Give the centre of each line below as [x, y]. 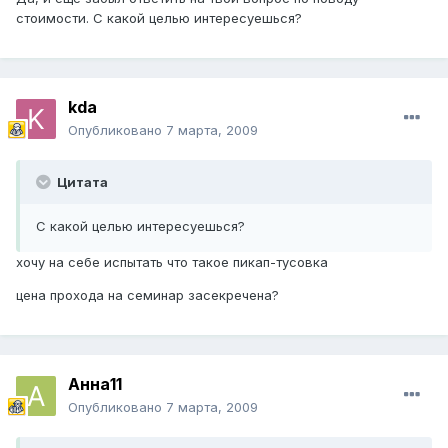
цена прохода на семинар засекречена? [147, 295]
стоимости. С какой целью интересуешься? [159, 18]
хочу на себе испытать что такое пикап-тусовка [172, 262]
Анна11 [95, 384]
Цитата [81, 182]
